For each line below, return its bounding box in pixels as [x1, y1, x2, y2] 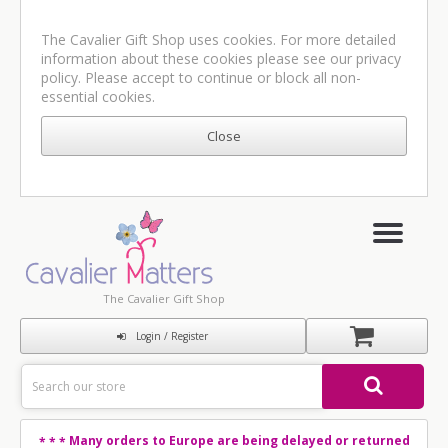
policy [41, 68, 78, 87]
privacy [356, 49, 401, 68]
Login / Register [136, 329, 209, 343]
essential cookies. [41, 87, 155, 106]
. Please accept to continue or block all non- [78, 68, 361, 87]
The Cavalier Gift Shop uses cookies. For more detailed [41, 30, 396, 49]
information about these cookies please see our [41, 49, 356, 68]
